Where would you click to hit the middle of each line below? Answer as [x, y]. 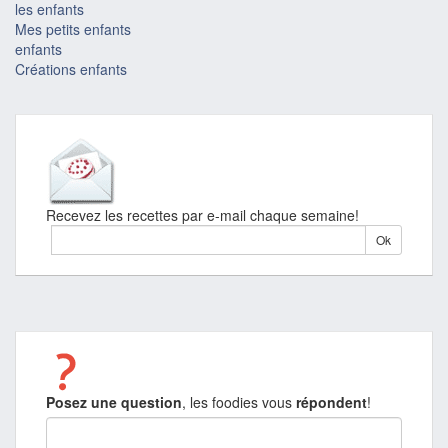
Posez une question [114, 402]
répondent [331, 402]
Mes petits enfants [73, 29]
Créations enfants [71, 69]
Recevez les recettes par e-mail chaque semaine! [202, 215]
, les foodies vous [239, 402]
